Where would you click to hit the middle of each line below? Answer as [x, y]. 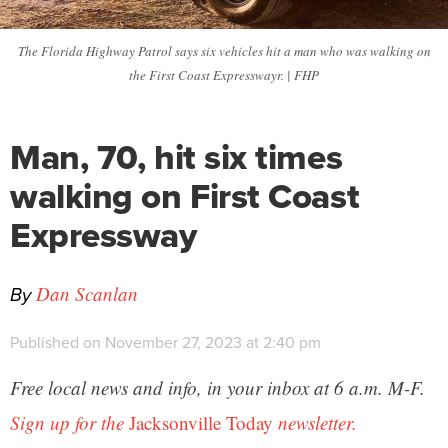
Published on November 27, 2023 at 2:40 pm [165, 341]
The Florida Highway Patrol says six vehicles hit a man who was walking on [224, 50]
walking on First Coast [185, 195]
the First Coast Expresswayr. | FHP [224, 74]
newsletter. [315, 422]
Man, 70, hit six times [176, 156]
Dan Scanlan [87, 293]
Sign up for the [69, 422]
